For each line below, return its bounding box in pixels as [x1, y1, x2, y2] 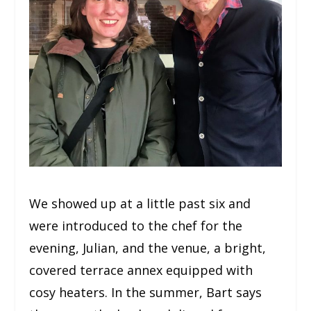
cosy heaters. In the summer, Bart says [29, 284, 262, 301]
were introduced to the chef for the [29, 217, 243, 235]
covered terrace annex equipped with [29, 262, 253, 279]
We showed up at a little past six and [29, 195, 251, 212]
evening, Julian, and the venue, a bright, [29, 239, 267, 257]
